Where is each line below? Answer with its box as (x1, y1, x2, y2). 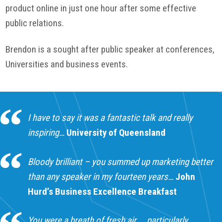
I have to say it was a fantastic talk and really (28, 112, 193, 124)
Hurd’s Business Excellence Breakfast (28, 185, 177, 197)
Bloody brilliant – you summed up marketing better (28, 156, 214, 167)
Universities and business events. (5, 58, 128, 70)
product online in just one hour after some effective (5, 2, 197, 14)
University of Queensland (66, 127, 166, 139)
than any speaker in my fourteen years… (28, 170, 174, 182)
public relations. (5, 17, 64, 29)
